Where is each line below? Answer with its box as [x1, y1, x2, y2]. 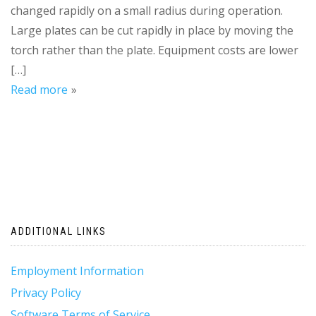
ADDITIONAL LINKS [11, 226, 107, 237]
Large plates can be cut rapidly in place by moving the [11, 23, 293, 38]
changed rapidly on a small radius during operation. [11, 3, 283, 18]
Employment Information [11, 263, 144, 279]
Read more [11, 82, 68, 97]
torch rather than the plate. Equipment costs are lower [11, 42, 298, 58]
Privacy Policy [11, 285, 81, 300]
